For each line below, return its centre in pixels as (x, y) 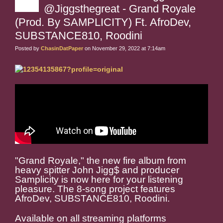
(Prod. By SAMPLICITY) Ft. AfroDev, (103, 22)
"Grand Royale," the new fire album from (101, 161)
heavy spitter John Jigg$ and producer (97, 170)
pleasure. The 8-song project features (95, 189)
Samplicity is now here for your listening (99, 180)
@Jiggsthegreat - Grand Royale (120, 9)
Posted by (28, 49)
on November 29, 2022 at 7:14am (124, 49)
